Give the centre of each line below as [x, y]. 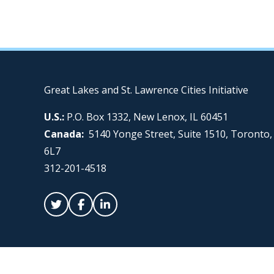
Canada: [66, 134]
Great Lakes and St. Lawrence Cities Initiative [146, 90]
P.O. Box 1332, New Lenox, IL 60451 [146, 117]
